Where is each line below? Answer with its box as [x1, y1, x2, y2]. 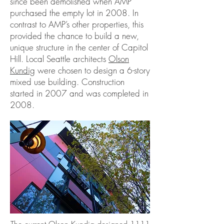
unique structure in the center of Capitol [10, 41, 148, 53]
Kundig [10, 64, 35, 76]
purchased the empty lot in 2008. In [10, 7, 138, 18]
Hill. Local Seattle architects [10, 53, 108, 64]
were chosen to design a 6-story [35, 64, 150, 76]
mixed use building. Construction [10, 76, 124, 87]
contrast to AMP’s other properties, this [10, 18, 143, 30]
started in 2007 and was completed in [10, 87, 148, 99]
